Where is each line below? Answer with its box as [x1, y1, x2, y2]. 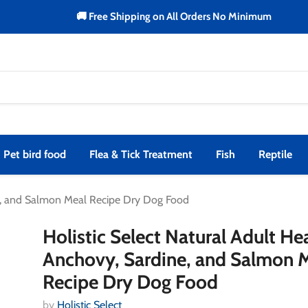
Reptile [258, 147, 292, 161]
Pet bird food [3, 147, 66, 161]
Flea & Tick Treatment [89, 147, 192, 161]
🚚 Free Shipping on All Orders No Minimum [76, 10, 272, 23]
